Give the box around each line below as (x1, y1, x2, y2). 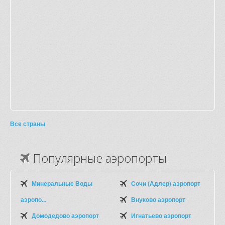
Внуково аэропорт (131, 195, 185, 204)
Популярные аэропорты (30, 150, 167, 166)
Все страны (10, 119, 45, 128)
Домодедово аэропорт (32, 211, 99, 220)
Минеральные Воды (32, 179, 92, 188)
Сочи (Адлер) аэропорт (131, 179, 200, 188)
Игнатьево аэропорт (131, 211, 191, 220)
